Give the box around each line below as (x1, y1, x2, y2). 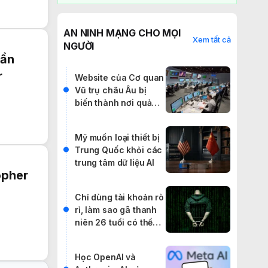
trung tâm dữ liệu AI (75, 157, 155, 167)
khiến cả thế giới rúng (75, 229, 164, 240)
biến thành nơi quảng (75, 97, 163, 108)
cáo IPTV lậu (75, 109, 127, 120)
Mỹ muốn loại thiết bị (75, 132, 160, 142)
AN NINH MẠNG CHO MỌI (63, 27, 181, 39)
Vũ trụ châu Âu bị (75, 84, 147, 95)
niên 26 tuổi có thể (75, 217, 153, 227)
